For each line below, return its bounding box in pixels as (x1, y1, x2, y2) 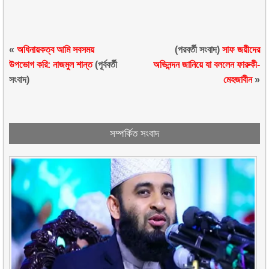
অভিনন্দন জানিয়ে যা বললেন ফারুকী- (153, 59, 260, 70)
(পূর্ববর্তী (92, 59, 118, 70)
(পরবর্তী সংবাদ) (174, 44, 222, 55)
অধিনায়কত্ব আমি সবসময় (17, 44, 95, 55)
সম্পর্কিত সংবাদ (109, 128, 159, 139)
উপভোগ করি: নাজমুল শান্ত (9, 59, 93, 70)
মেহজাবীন (223, 74, 252, 85)
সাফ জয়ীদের (222, 44, 260, 55)
